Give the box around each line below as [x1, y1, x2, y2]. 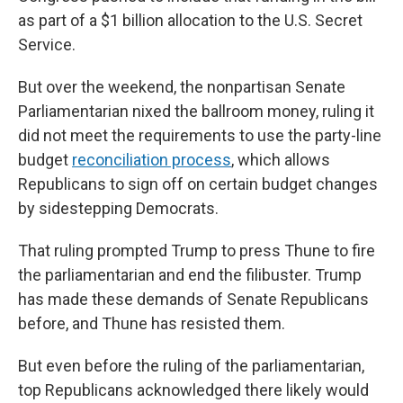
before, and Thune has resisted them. [18, 314, 285, 333]
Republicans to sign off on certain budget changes [18, 175, 378, 193]
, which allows [231, 150, 330, 169]
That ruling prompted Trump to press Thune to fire [18, 241, 375, 260]
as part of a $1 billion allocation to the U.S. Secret [18, 11, 363, 30]
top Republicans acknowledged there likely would [18, 381, 369, 399]
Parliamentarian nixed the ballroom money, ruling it [18, 102, 374, 121]
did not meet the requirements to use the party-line [18, 126, 381, 145]
